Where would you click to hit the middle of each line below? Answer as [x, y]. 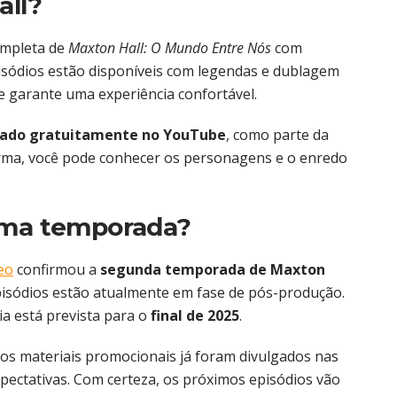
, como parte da [277, 135]
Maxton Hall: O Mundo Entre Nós [170, 48]
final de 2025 [195, 316]
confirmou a [57, 270]
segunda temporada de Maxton [213, 270]
